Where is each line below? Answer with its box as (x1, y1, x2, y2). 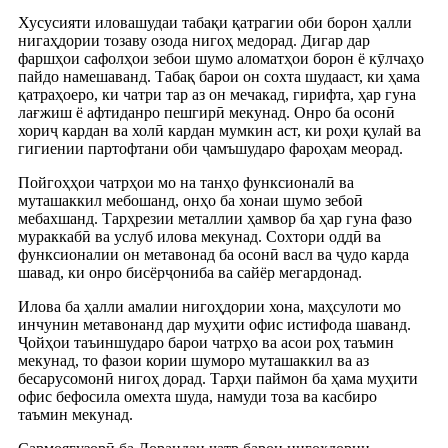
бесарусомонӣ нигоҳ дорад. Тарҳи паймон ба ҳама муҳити (18, 369, 418, 387)
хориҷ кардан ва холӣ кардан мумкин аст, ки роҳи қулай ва (18, 121, 421, 139)
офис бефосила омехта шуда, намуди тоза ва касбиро (18, 387, 377, 405)
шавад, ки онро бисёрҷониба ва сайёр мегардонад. (18, 263, 362, 281)
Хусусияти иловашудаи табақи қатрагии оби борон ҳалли (18, 13, 412, 31)
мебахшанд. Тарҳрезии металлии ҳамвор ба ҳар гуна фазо (18, 209, 412, 227)
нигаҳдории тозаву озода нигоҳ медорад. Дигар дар (18, 31, 370, 49)
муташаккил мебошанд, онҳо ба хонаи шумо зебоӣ (18, 191, 363, 209)
